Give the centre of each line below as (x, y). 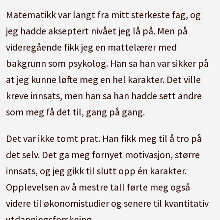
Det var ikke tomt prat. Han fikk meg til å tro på (104, 138)
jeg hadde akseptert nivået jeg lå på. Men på (97, 30)
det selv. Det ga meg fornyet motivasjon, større (103, 155)
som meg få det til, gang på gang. (77, 111)
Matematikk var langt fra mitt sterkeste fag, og (104, 14)
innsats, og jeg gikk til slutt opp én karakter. (96, 171)
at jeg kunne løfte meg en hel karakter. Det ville (104, 79)
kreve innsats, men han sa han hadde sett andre (104, 95)
